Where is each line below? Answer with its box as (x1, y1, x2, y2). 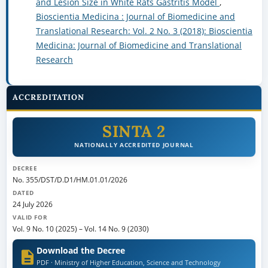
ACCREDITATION (12, 92, 85, 103)
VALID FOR (12, 214, 48, 222)
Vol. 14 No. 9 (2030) (84, 224, 149, 234)
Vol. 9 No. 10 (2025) (12, 224, 77, 234)
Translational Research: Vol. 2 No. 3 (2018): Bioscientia (35, 25, 252, 37)
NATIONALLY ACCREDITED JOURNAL (74, 141, 194, 150)
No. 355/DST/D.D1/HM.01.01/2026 (12, 175, 127, 185)
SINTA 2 (102, 121, 166, 142)
